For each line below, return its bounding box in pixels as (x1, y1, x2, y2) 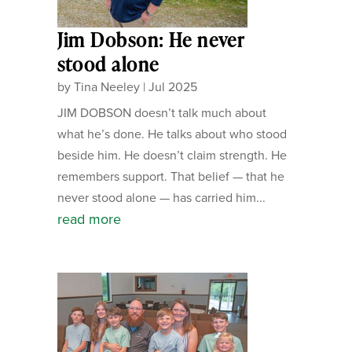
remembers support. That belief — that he (57, 167, 284, 185)
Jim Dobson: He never (57, 26, 245, 53)
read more (57, 208, 121, 229)
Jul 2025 (148, 77, 197, 95)
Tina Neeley (73, 77, 140, 95)
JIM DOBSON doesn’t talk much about (57, 103, 266, 121)
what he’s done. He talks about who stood (57, 124, 287, 142)
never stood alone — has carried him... (57, 188, 266, 206)
